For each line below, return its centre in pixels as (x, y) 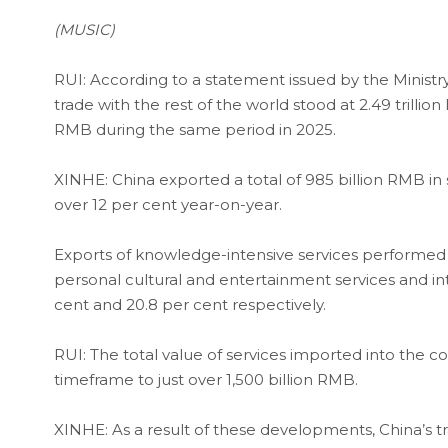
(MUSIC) (84, 29)
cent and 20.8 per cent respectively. (189, 304)
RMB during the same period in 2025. (194, 129)
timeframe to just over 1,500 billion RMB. (205, 379)
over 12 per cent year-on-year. (167, 204)
